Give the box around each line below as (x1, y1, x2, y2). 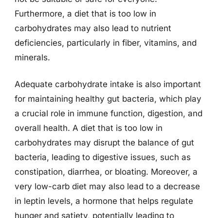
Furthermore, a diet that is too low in (15, 8, 156, 18)
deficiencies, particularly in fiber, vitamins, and (15, 37, 197, 48)
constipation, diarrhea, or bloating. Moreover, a (15, 167, 198, 177)
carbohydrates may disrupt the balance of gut (15, 138, 194, 147)
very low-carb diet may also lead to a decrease (15, 182, 200, 191)
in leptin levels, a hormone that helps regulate (15, 196, 193, 206)
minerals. (15, 52, 50, 62)
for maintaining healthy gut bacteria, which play (15, 94, 201, 104)
